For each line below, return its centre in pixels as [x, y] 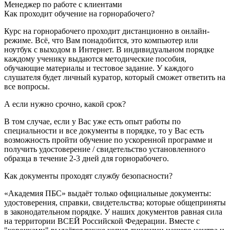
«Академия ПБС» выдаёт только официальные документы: [108, 193]
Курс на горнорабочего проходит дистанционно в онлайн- [107, 31]
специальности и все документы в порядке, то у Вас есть [104, 130]
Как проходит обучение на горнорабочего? [79, 13]
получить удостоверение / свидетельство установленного [105, 149]
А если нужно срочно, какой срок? [65, 104]
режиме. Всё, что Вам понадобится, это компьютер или [101, 40]
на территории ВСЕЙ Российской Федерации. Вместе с [102, 221]
